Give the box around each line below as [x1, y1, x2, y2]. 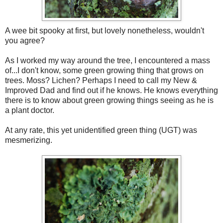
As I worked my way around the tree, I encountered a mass [5, 56, 210, 65]
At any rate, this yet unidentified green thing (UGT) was [5, 126, 197, 135]
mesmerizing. [5, 136, 52, 145]
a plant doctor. [5, 106, 54, 115]
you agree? [5, 36, 45, 45]
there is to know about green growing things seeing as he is [5, 96, 214, 105]
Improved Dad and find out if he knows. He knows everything [5, 86, 218, 95]
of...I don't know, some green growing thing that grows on [5, 66, 204, 75]
